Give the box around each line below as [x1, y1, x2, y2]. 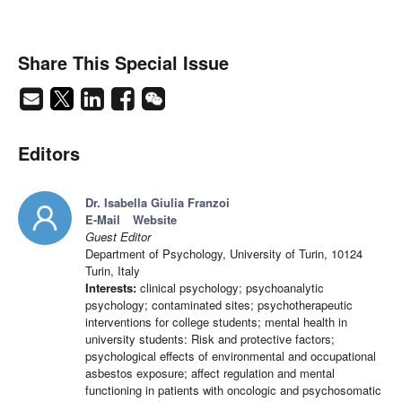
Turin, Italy [85, 262, 140, 280]
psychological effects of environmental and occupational [85, 347, 376, 365]
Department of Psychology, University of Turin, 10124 [85, 245, 363, 263]
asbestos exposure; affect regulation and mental [85, 364, 335, 382]
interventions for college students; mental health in [85, 313, 347, 331]
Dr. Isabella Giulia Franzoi [85, 194, 230, 212]
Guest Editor [85, 228, 151, 246]
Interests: [85, 279, 136, 297]
